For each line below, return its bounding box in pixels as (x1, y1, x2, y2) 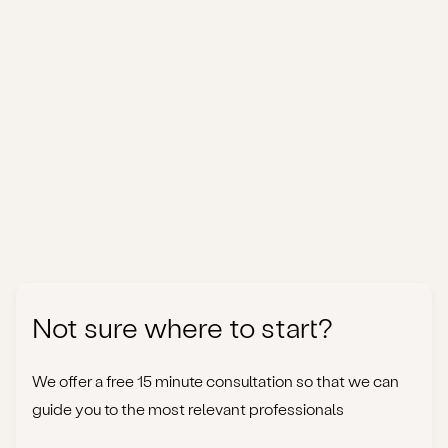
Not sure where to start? (32, 310, 333, 343)
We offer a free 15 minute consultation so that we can (32, 371, 399, 390)
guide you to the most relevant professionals (32, 399, 344, 418)
